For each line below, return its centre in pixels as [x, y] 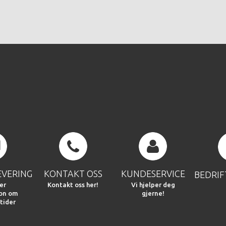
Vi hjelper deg [153, 185]
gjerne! [153, 193]
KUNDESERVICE [153, 174]
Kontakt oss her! [73, 185]
